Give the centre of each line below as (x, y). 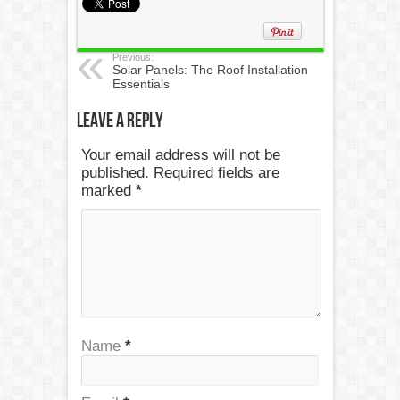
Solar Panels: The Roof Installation (210, 70)
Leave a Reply (120, 121)
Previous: (133, 58)
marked (108, 191)
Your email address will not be (180, 155)
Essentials (141, 84)
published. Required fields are (180, 173)
